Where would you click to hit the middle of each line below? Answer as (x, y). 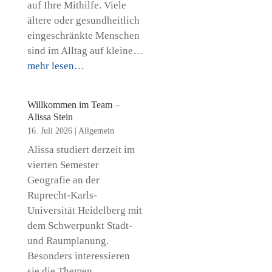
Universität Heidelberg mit (84, 210)
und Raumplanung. (68, 241)
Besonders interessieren (78, 256)
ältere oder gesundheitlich (83, 20)
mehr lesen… (56, 66)
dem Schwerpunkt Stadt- (80, 226)
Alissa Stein (50, 117)
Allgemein (96, 131)
